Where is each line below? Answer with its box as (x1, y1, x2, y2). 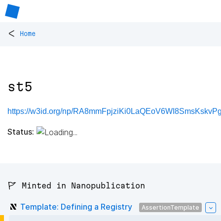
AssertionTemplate (142, 203, 199, 211)
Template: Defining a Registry (20, 201, 132, 212)
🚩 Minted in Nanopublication (7, 181, 145, 190)
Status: (7, 126, 34, 137)
